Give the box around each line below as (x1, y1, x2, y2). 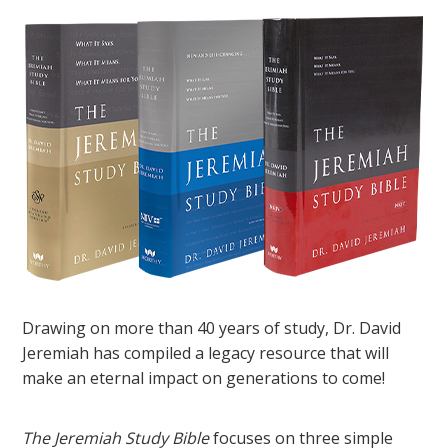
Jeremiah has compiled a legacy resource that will (22, 342, 390, 365)
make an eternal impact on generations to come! (22, 367, 386, 390)
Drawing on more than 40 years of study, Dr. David (22, 317, 402, 340)
